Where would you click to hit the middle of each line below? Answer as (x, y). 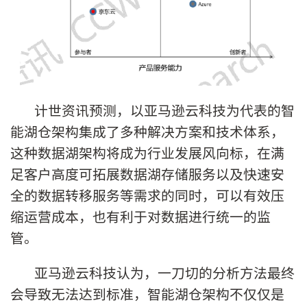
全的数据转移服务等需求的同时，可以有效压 (147, 195)
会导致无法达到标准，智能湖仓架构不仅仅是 (147, 294)
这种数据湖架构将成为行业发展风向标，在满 (147, 153)
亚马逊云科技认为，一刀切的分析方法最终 (164, 273)
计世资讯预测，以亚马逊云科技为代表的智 (164, 110)
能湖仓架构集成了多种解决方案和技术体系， (147, 132)
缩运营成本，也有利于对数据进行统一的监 (140, 217)
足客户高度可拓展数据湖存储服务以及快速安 (147, 174)
